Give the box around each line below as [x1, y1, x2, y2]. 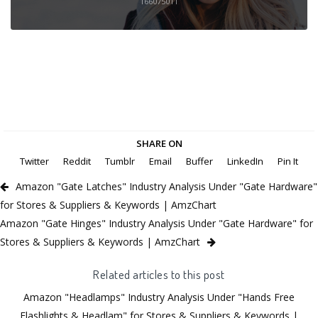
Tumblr [105, 154, 135, 168]
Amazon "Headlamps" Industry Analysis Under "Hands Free [23, 290, 295, 304]
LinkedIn [227, 154, 263, 168]
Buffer [186, 154, 213, 168]
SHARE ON [136, 136, 182, 150]
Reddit [63, 154, 91, 168]
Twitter [20, 154, 49, 168]
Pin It [278, 154, 298, 168]
